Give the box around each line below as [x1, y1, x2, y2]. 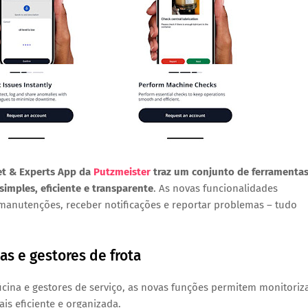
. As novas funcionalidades [153, 182, 278, 195]
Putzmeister [93, 166, 151, 178]
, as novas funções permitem [122, 281, 259, 294]
